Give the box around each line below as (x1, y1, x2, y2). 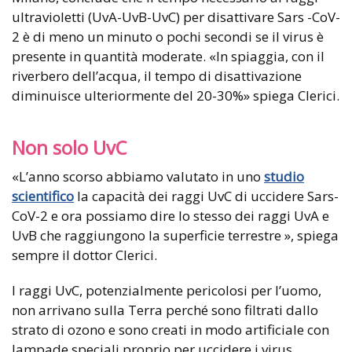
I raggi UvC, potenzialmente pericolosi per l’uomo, (12, 280, 321, 299)
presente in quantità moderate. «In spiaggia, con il (12, 46, 324, 65)
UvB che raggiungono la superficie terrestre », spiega (12, 225, 339, 244)
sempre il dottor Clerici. (12, 245, 157, 264)
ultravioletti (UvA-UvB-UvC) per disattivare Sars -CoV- (12, 7, 340, 26)
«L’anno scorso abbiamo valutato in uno (12, 167, 264, 185)
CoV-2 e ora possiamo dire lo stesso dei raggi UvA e (12, 206, 329, 225)
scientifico (12, 186, 74, 205)
